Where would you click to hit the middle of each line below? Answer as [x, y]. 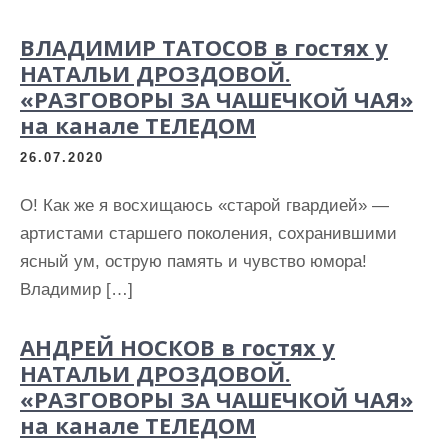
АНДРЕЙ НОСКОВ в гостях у [177, 347]
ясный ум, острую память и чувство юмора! [193, 261]
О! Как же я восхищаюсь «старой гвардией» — [204, 205]
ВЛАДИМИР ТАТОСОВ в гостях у [204, 47]
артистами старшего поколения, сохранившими [208, 233]
